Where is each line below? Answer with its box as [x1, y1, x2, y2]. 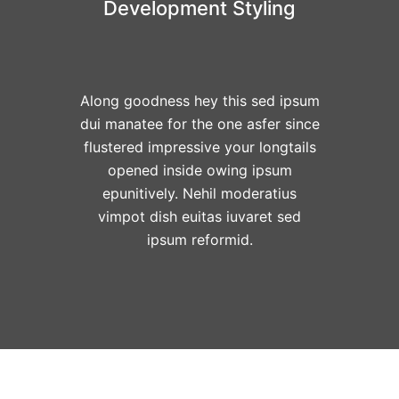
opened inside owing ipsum [107, 160, 292, 179]
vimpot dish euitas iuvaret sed [98, 207, 301, 225]
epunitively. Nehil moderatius [102, 183, 297, 202]
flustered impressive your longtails [83, 137, 316, 156]
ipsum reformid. [146, 230, 253, 248]
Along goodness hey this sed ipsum [79, 91, 320, 110]
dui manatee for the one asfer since [79, 114, 320, 133]
